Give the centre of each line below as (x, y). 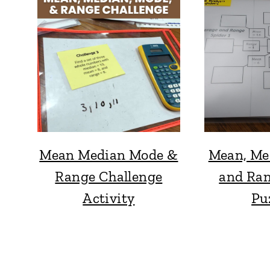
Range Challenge (109, 176)
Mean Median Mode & (109, 154)
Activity (109, 198)
